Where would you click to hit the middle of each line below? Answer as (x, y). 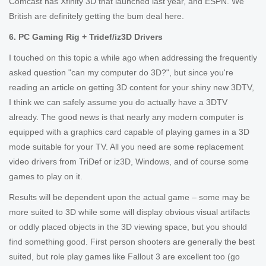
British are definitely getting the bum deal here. (96, 16)
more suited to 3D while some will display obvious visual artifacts (129, 212)
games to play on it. (46, 176)
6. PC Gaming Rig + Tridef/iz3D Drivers (86, 37)
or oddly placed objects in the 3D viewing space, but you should (128, 227)
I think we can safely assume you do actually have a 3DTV (118, 102)
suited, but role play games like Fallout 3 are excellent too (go (124, 256)
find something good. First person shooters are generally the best (132, 242)
